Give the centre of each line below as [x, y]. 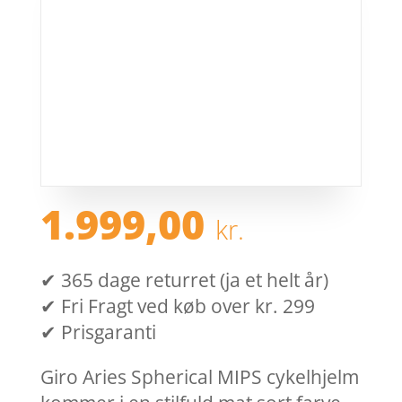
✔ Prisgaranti [98, 332]
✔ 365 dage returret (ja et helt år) [184, 280]
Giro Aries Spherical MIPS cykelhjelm [199, 377]
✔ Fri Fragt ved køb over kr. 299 [177, 306]
